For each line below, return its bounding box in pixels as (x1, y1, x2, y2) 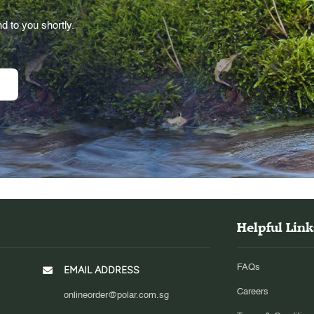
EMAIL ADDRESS (63, 264, 139, 277)
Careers (237, 287, 268, 297)
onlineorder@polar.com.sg (63, 291, 169, 301)
